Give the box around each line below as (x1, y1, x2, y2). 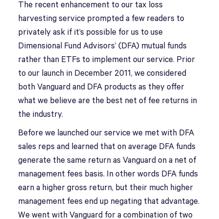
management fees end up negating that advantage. (18, 197, 200, 206)
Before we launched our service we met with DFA (18, 129, 195, 138)
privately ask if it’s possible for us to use (18, 28, 163, 37)
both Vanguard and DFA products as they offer (18, 83, 185, 92)
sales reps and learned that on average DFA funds (18, 142, 196, 152)
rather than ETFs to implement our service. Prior (18, 55, 196, 65)
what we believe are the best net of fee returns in (18, 96, 197, 106)
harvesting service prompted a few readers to (18, 14, 185, 23)
